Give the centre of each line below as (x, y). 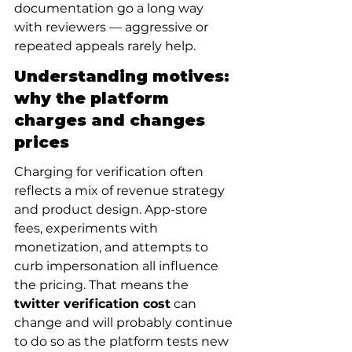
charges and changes (112, 120)
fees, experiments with (88, 228)
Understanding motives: (124, 76)
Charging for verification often (110, 172)
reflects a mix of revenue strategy (121, 191)
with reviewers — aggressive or (113, 27)
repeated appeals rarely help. (105, 46)
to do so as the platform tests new (123, 341)
